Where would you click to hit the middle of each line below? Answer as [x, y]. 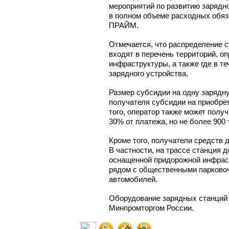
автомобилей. [133, 179]
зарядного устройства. [148, 73]
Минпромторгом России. [151, 208]
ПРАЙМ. [124, 25]
